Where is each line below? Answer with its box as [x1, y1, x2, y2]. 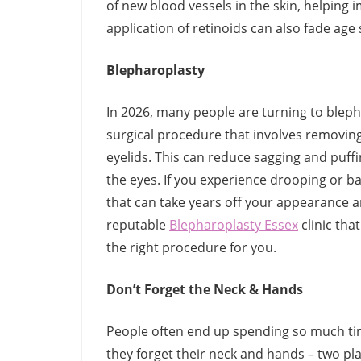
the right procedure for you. [106, 239, 280, 257]
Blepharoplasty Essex [169, 216, 298, 234]
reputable [106, 216, 169, 234]
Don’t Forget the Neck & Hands [106, 280, 303, 299]
